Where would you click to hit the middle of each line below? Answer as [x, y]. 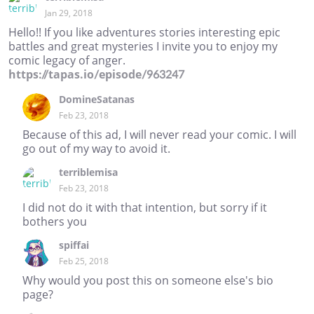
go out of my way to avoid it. [96, 148]
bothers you [55, 221]
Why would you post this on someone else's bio [148, 280]
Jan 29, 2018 [69, 13]
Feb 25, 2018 [84, 261]
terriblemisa [88, 172]
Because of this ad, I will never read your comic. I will [159, 134]
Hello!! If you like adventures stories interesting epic [144, 32]
